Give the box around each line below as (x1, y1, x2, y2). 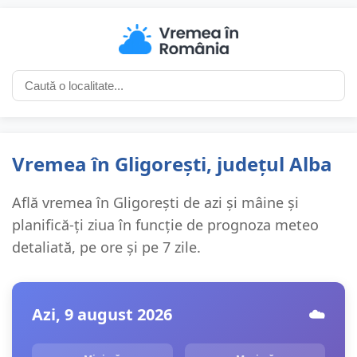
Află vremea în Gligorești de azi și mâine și (12, 193, 299, 213)
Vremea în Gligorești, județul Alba (12, 151, 332, 178)
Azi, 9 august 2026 (32, 304, 172, 326)
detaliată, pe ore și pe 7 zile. (12, 237, 201, 257)
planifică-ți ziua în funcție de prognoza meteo (12, 215, 319, 235)
